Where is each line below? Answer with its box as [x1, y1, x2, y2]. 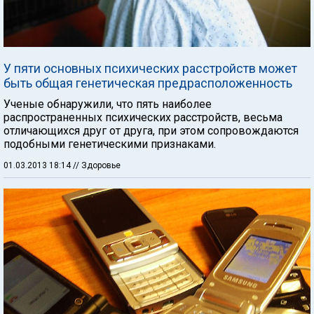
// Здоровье [73, 160, 121, 170]
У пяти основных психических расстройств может [4, 60, 297, 76]
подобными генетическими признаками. [4, 137, 216, 151]
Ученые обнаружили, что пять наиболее [4, 97, 212, 111]
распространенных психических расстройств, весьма [4, 110, 282, 124]
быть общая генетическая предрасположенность [4, 75, 292, 90]
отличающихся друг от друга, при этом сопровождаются [4, 123, 299, 137]
